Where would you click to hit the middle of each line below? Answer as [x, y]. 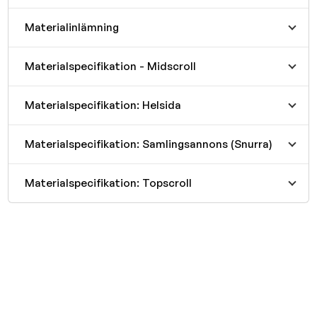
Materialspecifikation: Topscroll [108, 183]
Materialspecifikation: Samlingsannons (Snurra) [148, 144]
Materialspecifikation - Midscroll [110, 66]
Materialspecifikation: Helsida [103, 105]
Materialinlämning [71, 27]
